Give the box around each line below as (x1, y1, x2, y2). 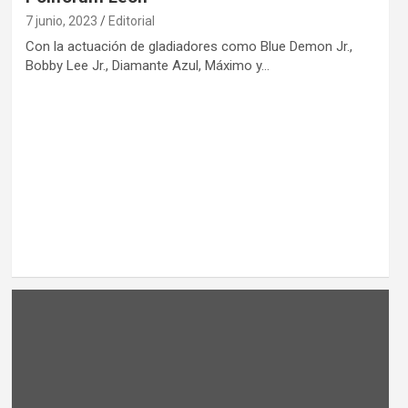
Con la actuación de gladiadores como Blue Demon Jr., (25, 38, 352, 55)
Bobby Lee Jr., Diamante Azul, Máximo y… (25, 57, 270, 74)
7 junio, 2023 (25, 14, 97, 28)
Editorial (107, 14, 155, 28)
